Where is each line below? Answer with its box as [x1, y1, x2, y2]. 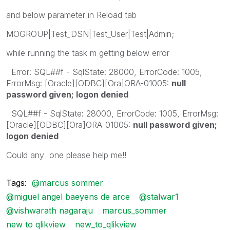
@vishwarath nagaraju [6, 205, 93, 216]
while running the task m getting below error [6, 47, 169, 58]
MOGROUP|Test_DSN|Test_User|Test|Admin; [6, 28, 174, 39]
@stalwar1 [139, 191, 179, 202]
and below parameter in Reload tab [6, 9, 137, 20]
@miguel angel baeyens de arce [6, 191, 130, 202]
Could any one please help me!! [6, 149, 126, 160]
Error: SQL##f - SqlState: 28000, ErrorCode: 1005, [6, 66, 202, 77]
